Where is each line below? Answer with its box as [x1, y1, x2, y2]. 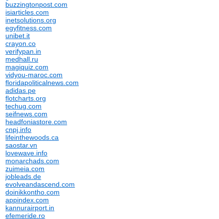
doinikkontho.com [5, 188, 60, 196]
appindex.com [5, 196, 49, 204]
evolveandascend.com [5, 180, 75, 188]
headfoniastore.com [5, 118, 67, 126]
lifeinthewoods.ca [5, 133, 59, 141]
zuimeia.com [5, 165, 45, 173]
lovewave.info [5, 149, 48, 157]
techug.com [5, 102, 42, 110]
